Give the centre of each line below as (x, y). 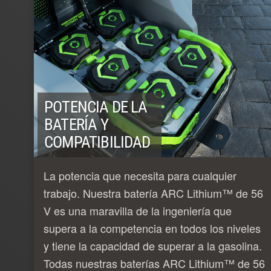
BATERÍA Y (76, 124)
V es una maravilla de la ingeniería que (138, 210)
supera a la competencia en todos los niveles (152, 228)
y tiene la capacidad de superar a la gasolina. (153, 245)
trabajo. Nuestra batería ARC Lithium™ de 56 (153, 193)
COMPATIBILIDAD (97, 142)
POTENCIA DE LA (96, 107)
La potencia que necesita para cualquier (140, 175)
